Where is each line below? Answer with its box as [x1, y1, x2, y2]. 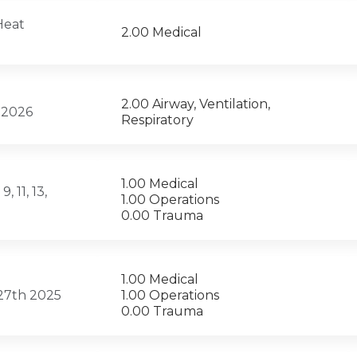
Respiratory [121, 112, 194, 128]
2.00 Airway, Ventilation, [121, 96, 270, 112]
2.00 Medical [121, 25, 202, 41]
